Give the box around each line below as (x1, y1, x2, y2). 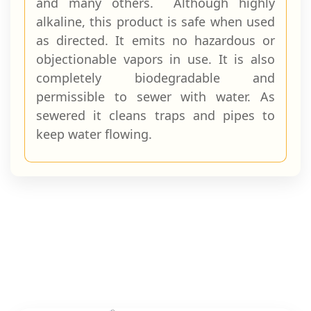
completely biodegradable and (36, 69, 275, 86)
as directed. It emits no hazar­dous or (36, 32, 275, 49)
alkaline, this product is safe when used (36, 13, 275, 30)
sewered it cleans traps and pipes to (36, 107, 275, 124)
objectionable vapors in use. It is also (36, 51, 275, 67)
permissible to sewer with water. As (36, 88, 275, 105)
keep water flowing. (36, 126, 152, 142)
